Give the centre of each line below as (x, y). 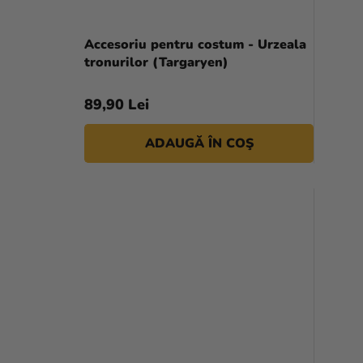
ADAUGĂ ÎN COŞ (199, 143)
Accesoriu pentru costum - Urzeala (195, 44)
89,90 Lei (117, 104)
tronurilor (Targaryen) (156, 62)
